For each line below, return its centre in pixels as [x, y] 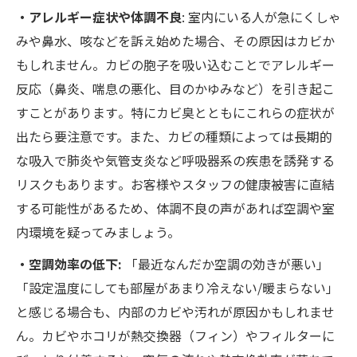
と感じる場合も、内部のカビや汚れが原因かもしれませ [175, 312]
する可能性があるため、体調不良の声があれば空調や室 [175, 208]
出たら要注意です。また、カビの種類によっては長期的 [174, 137]
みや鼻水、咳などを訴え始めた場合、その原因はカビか [175, 41]
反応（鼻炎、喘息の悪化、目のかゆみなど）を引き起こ [175, 89]
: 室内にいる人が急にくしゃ [261, 17]
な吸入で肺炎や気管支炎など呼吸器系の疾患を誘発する [175, 161]
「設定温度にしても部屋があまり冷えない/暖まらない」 [177, 288]
